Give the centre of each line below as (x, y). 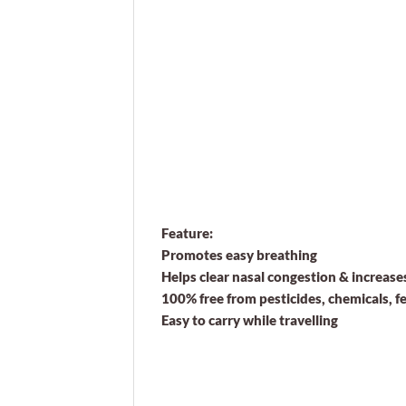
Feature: (187, 232)
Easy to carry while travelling (250, 319)
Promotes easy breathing (239, 254)
